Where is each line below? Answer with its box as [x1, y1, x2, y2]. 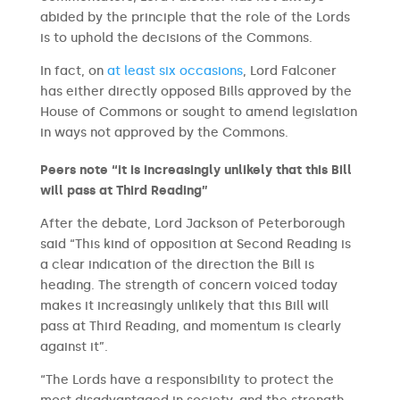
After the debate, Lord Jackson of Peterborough [39, 216, 346, 231]
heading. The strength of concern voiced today [39, 278, 337, 293]
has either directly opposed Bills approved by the [39, 84, 352, 99]
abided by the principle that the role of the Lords [39, 10, 350, 25]
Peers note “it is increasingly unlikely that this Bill [39, 162, 352, 178]
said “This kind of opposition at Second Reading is [39, 237, 351, 252]
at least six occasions [106, 63, 243, 79]
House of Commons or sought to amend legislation [39, 104, 357, 120]
